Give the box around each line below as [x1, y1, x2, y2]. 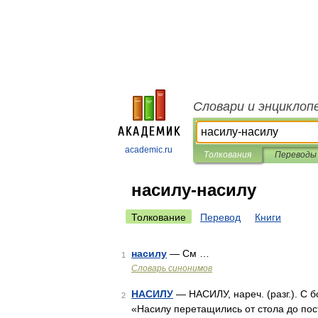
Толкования [204, 150, 251, 160]
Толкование [131, 212, 186, 223]
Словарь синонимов [131, 263, 212, 273]
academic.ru [125, 145, 172, 155]
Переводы [274, 150, 317, 160]
